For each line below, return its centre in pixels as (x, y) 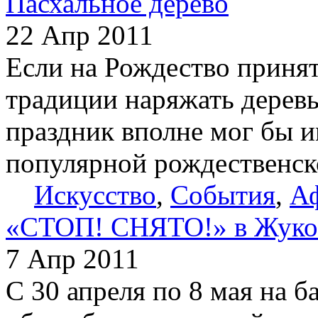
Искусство (95, 194)
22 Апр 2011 (79, 35)
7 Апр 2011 (72, 258)
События (223, 194)
